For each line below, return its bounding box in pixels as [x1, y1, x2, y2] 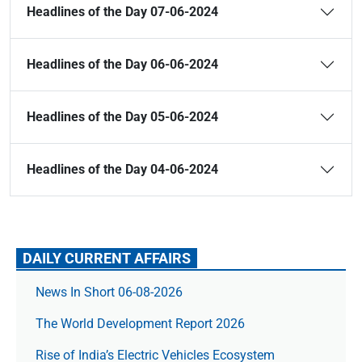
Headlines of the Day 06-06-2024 [27, 57, 218, 72]
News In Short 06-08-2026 [36, 284, 183, 300]
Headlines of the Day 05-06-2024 [27, 109, 218, 124]
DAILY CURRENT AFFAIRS [23, 250, 191, 267]
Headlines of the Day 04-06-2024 [27, 162, 218, 177]
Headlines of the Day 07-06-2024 [27, 4, 218, 19]
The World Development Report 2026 [36, 316, 245, 331]
